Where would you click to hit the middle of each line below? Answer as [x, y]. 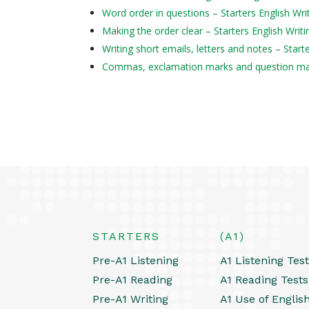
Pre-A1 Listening [136, 260]
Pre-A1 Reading [133, 279]
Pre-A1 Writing [131, 299]
